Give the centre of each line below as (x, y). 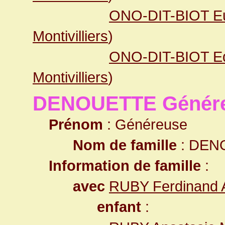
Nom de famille (125, 145)
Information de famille (125, 165)
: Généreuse (145, 124)
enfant (119, 207)
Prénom (76, 124)
